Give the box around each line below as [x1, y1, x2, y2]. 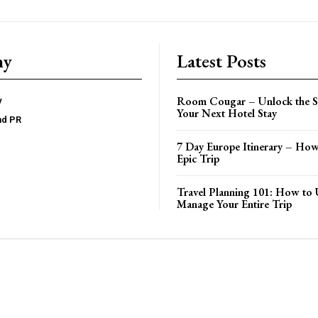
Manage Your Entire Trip [177, 196, 292, 212]
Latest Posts [177, 48, 266, 73]
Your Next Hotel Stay [177, 105, 277, 121]
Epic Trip [177, 150, 219, 166]
